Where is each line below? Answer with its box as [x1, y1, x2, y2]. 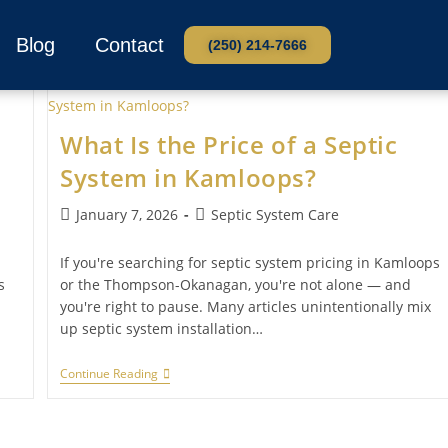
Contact [94, 34, 164, 56]
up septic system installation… [60, 319, 264, 338]
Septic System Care [211, 205, 340, 224]
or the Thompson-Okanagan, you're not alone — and [60, 275, 412, 294]
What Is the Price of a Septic [60, 128, 398, 161]
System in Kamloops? [60, 161, 317, 194]
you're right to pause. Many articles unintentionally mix [60, 297, 432, 316]
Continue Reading [60, 365, 159, 382]
